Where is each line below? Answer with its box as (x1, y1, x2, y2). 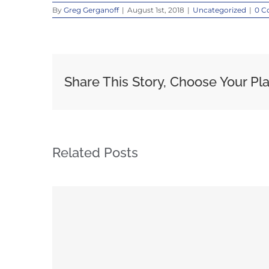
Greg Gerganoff (64, 5, 119, 14)
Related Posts (52, 145, 138, 161)
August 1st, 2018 (127, 5, 184, 14)
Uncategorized (193, 5, 246, 14)
